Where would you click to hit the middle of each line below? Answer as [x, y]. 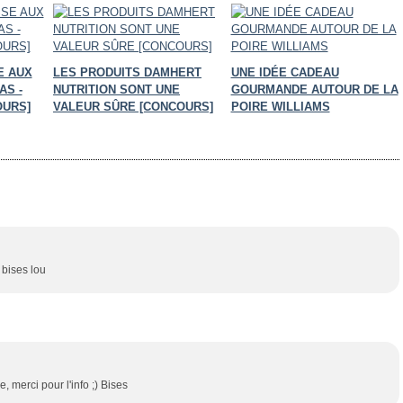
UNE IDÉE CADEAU [285, 72]
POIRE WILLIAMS [280, 107]
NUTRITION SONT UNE [116, 90]
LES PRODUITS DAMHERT [127, 72]
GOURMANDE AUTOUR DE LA [314, 90]
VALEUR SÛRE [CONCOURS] [133, 107]
